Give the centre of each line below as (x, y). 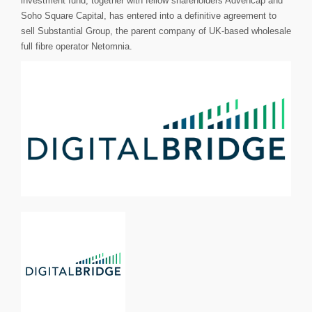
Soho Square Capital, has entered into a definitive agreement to (149, 16)
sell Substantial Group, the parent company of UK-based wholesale (156, 31)
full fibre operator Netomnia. (77, 46)
